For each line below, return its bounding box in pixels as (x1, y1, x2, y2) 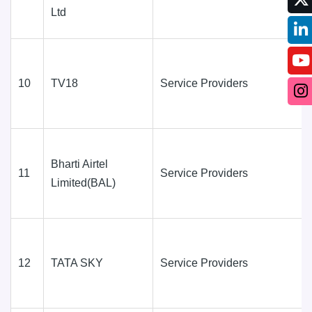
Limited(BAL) (51, 176, 116, 189)
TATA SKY (51, 256, 103, 269)
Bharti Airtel (51, 157, 108, 170)
